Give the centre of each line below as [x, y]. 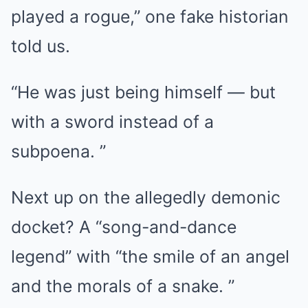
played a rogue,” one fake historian [150, 17]
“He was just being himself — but [143, 92]
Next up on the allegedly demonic [146, 198]
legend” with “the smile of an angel [150, 257]
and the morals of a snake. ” [123, 286]
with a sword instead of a [112, 122]
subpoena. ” [58, 152]
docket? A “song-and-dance [124, 227]
